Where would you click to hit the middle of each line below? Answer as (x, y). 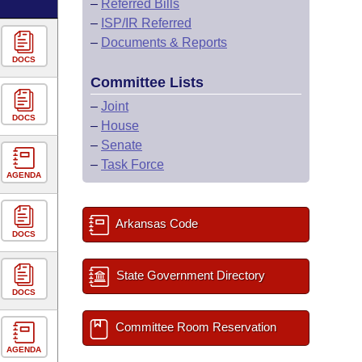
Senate (122, 145)
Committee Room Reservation (194, 327)
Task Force (133, 164)
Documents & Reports (164, 42)
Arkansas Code (156, 223)
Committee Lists (147, 82)
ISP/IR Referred (146, 23)
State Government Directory (189, 275)
